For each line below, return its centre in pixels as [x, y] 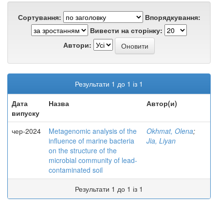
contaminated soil [76, 170]
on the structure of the [83, 150]
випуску [26, 113]
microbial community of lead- [93, 160]
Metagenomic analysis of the [93, 131]
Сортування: [39, 17]
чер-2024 [26, 131]
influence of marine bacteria [91, 141]
